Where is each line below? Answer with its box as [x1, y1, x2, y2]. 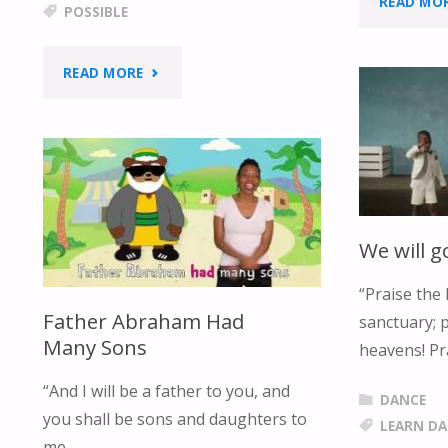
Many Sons [42, 332, 147, 361]
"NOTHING [143, 63, 218, 82]
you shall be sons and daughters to [42, 407, 307, 430]
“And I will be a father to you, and [42, 379, 290, 402]
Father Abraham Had [42, 306, 244, 335]
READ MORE [62, 64, 144, 83]
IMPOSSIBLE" [143, 151, 232, 170]
